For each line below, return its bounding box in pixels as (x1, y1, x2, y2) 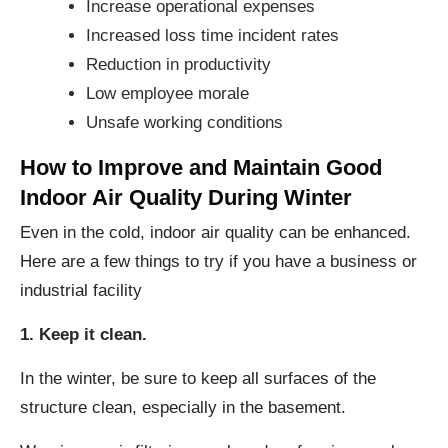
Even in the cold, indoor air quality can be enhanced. (20, 223, 411, 243)
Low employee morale (85, 84, 249, 104)
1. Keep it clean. (20, 325, 147, 345)
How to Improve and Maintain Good (20, 155, 382, 181)
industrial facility (20, 281, 142, 301)
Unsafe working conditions (85, 113, 283, 133)
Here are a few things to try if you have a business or (20, 252, 417, 272)
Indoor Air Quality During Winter (20, 185, 352, 211)
